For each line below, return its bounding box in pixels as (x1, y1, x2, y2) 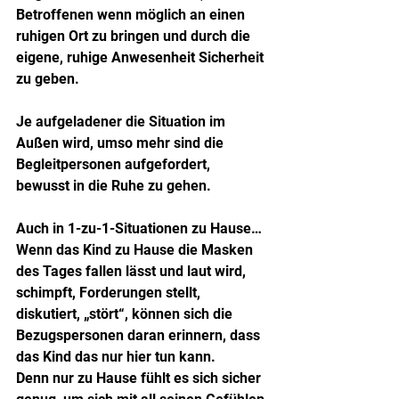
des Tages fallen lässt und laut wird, (16, 262, 249, 280)
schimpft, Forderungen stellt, (16, 283, 204, 301)
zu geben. (16, 69, 79, 87)
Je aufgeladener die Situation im (16, 112, 229, 130)
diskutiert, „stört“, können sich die (16, 305, 236, 322)
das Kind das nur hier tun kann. (16, 347, 219, 365)
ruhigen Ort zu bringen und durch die (16, 27, 254, 45)
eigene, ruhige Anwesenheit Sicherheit (16, 48, 267, 66)
